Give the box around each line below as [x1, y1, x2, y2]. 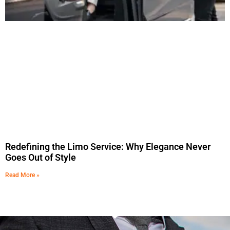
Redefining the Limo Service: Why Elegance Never [5, 141, 210, 152]
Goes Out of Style [5, 151, 76, 163]
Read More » [5, 171, 40, 179]
